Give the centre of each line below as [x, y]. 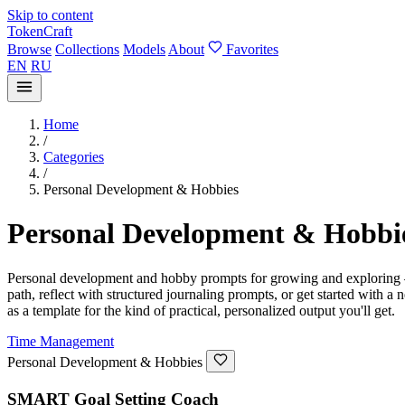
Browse [29, 49]
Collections [87, 49]
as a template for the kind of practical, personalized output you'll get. [201, 310]
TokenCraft [40, 31]
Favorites [252, 49]
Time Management [61, 341]
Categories [74, 157]
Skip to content [50, 15]
